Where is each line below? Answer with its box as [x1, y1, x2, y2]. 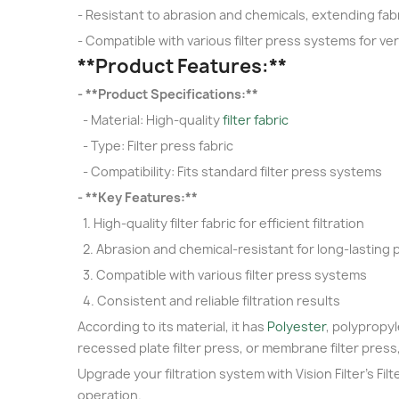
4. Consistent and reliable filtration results [77, 291, 340, 309]
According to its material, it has [77, 317, 267, 335]
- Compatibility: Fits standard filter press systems [77, 162, 382, 180]
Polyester [267, 317, 326, 335]
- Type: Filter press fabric [77, 136, 233, 154]
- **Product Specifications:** [77, 85, 258, 102]
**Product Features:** [77, 53, 287, 79]
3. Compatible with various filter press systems [77, 265, 367, 283]
